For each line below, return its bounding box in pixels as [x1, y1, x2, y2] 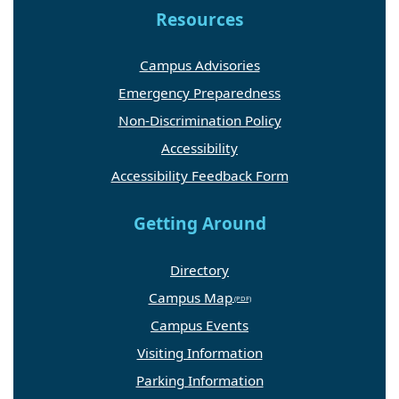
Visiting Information [136, 343, 263, 362]
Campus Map [148, 288, 232, 306]
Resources [155, 8, 244, 32]
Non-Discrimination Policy [118, 111, 281, 130]
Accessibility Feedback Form [110, 167, 289, 185]
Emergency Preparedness [118, 84, 281, 102]
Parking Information [135, 370, 264, 389]
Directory [170, 260, 229, 279]
